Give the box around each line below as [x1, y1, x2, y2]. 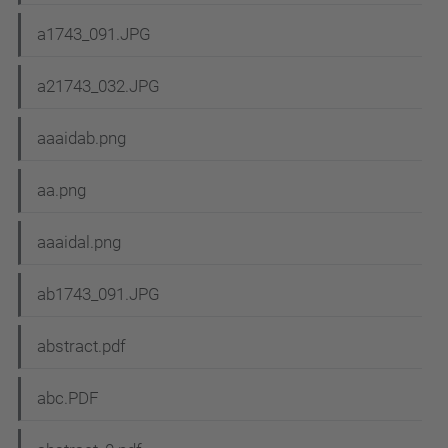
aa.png [37, 180, 86, 201]
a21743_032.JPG [37, 76, 160, 97]
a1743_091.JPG [37, 24, 151, 45]
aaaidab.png [37, 128, 126, 149]
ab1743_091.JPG [37, 284, 160, 305]
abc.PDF [37, 388, 99, 409]
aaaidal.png [37, 232, 121, 253]
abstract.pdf [37, 336, 126, 357]
